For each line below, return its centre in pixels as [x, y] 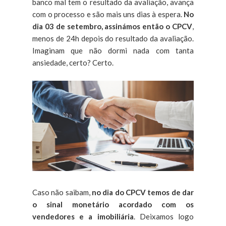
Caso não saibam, [62, 192]
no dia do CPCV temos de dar [143, 192]
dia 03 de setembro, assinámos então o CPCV [112, 26]
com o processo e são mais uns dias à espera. [108, 14]
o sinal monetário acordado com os [113, 205]
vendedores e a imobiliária [83, 217]
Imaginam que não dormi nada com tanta [113, 50]
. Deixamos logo [164, 217]
